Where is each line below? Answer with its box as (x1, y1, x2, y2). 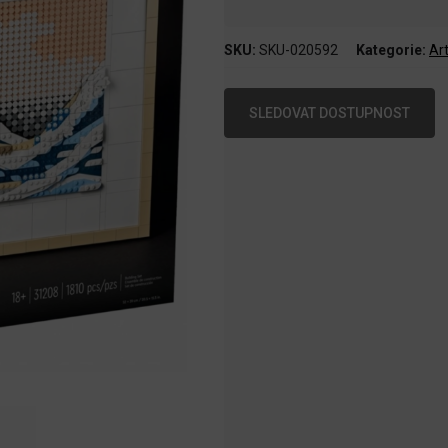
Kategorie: (356, 42, 429, 59)
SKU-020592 (259, 42, 338, 59)
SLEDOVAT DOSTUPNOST (249, 105, 410, 122)
